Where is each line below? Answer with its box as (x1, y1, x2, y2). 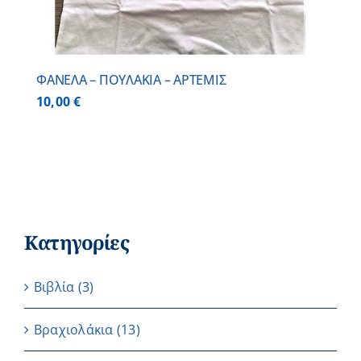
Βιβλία (34, 278, 75, 297)
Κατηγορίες (24, 229, 129, 256)
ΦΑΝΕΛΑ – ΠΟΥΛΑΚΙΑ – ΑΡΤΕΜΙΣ (36, 71, 226, 89)
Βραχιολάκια (34, 321, 114, 339)
